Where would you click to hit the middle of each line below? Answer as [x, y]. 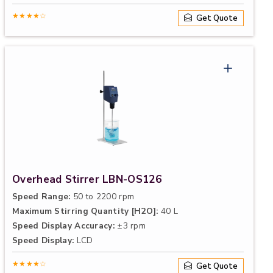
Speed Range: [41, 197]
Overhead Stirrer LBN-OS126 [87, 179]
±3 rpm [130, 226]
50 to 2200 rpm [102, 197]
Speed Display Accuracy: [63, 226]
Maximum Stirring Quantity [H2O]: [85, 211]
